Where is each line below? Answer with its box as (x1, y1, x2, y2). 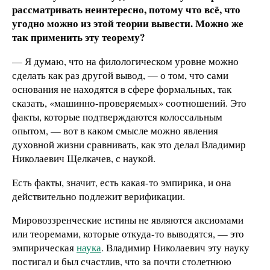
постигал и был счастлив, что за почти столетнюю (12, 254, 231, 269)
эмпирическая (12, 240, 77, 255)
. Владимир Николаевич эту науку (101, 240, 250, 255)
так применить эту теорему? (12, 29, 145, 45)
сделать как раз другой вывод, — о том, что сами (12, 67, 228, 82)
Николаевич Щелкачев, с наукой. (12, 151, 155, 165)
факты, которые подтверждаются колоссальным (12, 109, 222, 124)
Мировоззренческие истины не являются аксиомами (12, 213, 243, 227)
